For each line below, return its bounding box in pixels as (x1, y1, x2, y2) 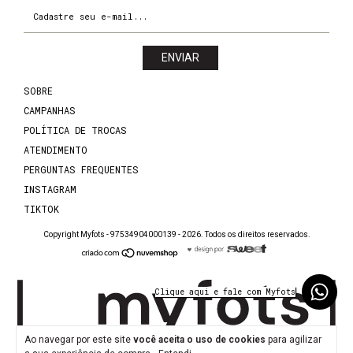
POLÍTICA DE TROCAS (24, 124, 127, 137)
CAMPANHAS (24, 104, 76, 117)
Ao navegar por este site (24, 334, 133, 345)
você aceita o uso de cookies (133, 334, 266, 345)
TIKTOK (24, 203, 59, 216)
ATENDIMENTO (24, 143, 87, 157)
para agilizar (266, 334, 321, 345)
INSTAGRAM (24, 183, 76, 196)
